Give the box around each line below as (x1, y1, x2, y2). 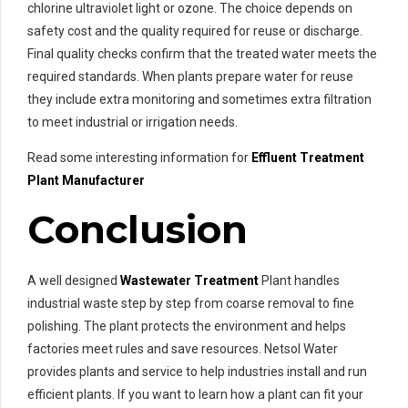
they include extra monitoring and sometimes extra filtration (27, 92, 372, 107)
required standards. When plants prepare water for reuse (27, 69, 353, 85)
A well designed (27, 273, 120, 289)
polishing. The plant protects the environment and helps (27, 319, 346, 334)
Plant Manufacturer (27, 173, 145, 189)
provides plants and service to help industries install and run (27, 364, 367, 380)
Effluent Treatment (251, 150, 364, 166)
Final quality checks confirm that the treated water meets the (27, 46, 377, 62)
